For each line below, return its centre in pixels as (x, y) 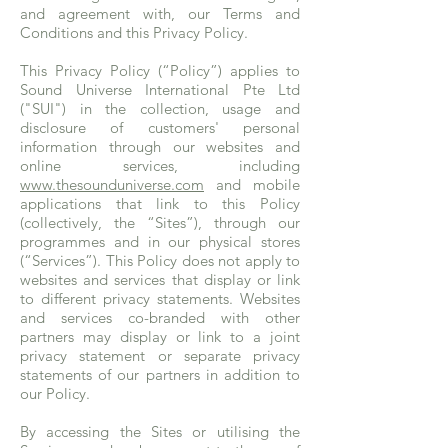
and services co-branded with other (160, 317)
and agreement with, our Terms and (160, 13)
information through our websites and (160, 146)
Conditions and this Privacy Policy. (134, 32)
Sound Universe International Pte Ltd (160, 89)
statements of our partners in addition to (160, 374)
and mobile (252, 184)
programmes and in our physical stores (160, 241)
